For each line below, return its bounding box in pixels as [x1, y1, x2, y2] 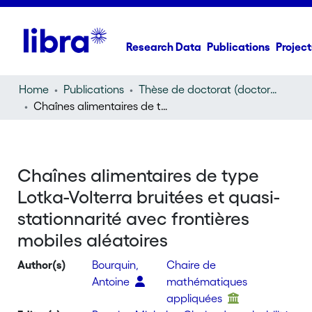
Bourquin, [92, 258, 139, 271]
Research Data [126, 40, 202, 53]
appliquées [166, 292, 225, 304]
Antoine [92, 275, 133, 288]
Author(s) [17, 258, 67, 271]
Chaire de [166, 258, 216, 271]
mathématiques [166, 275, 247, 288]
